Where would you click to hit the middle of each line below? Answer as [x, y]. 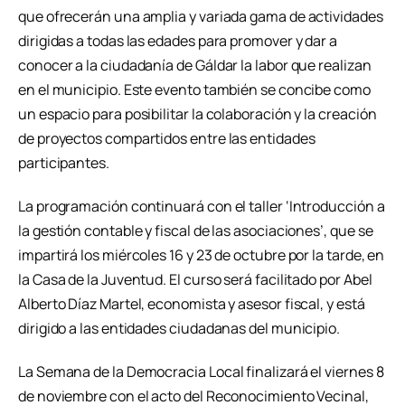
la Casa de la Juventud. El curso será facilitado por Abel [195, 280]
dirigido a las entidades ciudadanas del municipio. [179, 329]
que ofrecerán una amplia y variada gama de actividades [201, 17]
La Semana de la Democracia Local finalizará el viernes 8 [201, 371]
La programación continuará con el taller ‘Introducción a [202, 207]
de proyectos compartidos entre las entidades [167, 139]
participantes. [64, 163]
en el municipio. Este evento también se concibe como [194, 90]
